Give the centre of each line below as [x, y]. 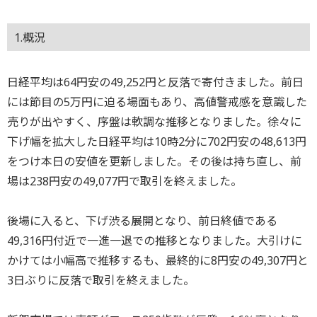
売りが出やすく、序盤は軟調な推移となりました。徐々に [154, 122]
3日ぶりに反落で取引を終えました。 [101, 281]
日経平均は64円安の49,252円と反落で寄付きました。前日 [155, 82]
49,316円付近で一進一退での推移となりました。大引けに [155, 241]
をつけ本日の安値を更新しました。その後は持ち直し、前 [154, 162]
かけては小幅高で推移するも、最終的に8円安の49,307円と [158, 261]
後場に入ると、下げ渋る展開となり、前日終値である [142, 221]
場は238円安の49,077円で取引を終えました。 [125, 181]
